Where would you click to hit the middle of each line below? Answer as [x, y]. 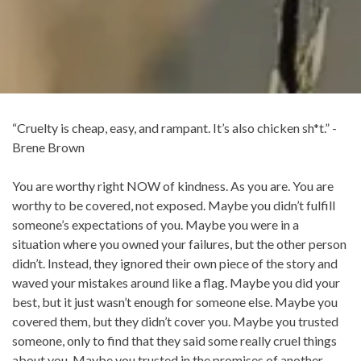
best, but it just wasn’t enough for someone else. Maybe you [175, 301]
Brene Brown [48, 147]
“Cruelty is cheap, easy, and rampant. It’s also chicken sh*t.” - [174, 127]
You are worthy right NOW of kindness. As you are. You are [173, 185]
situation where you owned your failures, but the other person [179, 243]
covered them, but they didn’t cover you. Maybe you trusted [175, 321]
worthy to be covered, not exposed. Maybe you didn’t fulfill [174, 205]
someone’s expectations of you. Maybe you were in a [156, 224]
